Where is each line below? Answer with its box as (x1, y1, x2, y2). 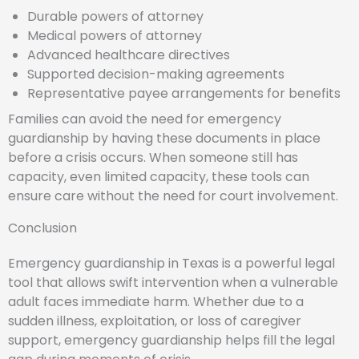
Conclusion (8, 218, 77, 237)
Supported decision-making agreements (27, 64, 284, 83)
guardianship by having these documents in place (8, 128, 321, 147)
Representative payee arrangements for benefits (27, 83, 341, 103)
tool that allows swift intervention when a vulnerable (8, 272, 338, 292)
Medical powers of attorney (27, 26, 202, 45)
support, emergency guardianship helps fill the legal (8, 330, 335, 349)
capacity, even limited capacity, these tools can (8, 167, 309, 186)
